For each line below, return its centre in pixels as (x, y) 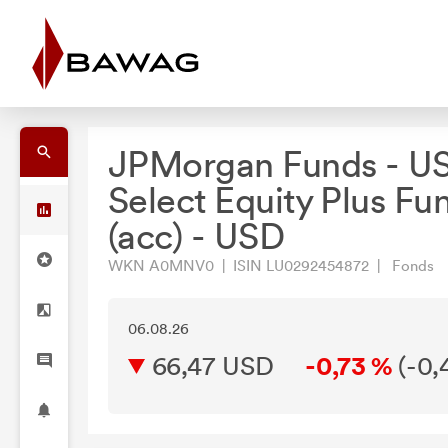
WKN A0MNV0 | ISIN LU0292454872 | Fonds (271, 266)
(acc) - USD (196, 236)
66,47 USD (212, 365)
